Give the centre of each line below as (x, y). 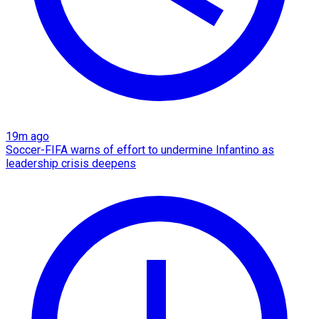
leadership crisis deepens (71, 164)
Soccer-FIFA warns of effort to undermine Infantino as (140, 150)
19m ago (27, 137)
